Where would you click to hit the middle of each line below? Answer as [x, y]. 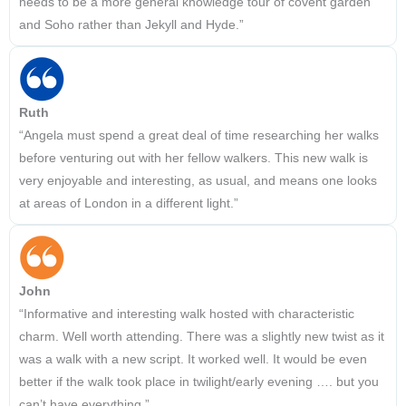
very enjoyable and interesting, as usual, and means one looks [198, 181]
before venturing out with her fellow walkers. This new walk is [193, 159]
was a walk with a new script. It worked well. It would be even [193, 360]
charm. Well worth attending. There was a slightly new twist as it [202, 337]
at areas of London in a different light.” [129, 204]
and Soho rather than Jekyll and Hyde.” [131, 25]
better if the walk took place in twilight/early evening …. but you [199, 382]
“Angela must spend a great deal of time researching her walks [199, 136]
